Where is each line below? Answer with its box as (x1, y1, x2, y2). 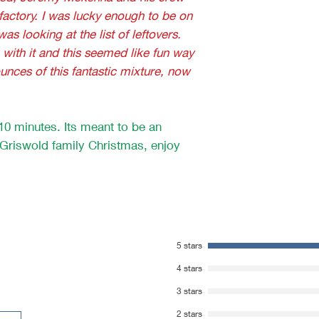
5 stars (177, 239, 202, 251)
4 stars (177, 262, 202, 273)
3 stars (177, 285, 202, 296)
